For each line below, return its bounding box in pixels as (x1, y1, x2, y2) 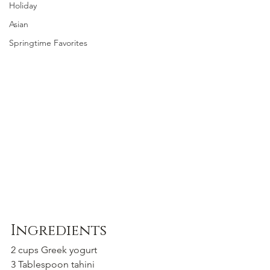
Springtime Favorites (9, 37, 87, 48)
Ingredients (11, 221, 107, 241)
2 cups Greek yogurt (11, 244, 99, 256)
